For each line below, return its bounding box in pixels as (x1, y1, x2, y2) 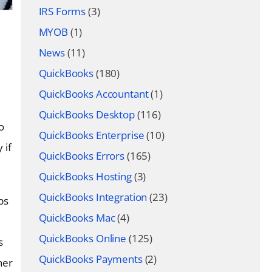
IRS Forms (38, 4, 86, 18)
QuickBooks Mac (38, 211, 115, 225)
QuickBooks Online (38, 231, 126, 245)
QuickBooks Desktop (38, 107, 135, 121)
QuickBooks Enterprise (38, 128, 144, 142)
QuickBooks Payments (38, 252, 143, 266)
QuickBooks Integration (38, 190, 148, 204)
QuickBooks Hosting (38, 169, 132, 183)
